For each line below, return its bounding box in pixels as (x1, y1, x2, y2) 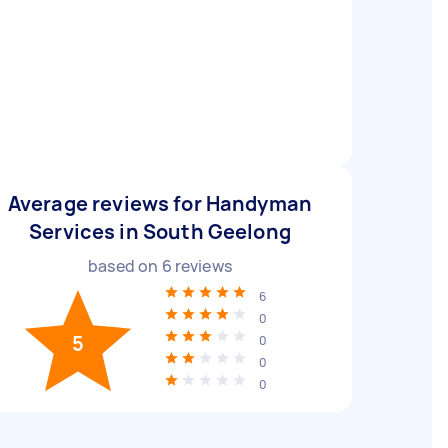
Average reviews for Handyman (7, 190, 313, 217)
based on (88, 255, 162, 277)
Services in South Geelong (29, 218, 291, 245)
